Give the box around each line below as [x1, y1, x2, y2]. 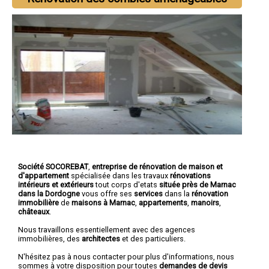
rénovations [170, 171, 211, 180]
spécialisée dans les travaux [69, 171, 170, 180]
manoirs [191, 198, 219, 207]
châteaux [18, 207, 49, 216]
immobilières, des [18, 234, 82, 243]
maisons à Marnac [71, 198, 135, 207]
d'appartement [18, 171, 69, 180]
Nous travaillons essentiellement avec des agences [18, 225, 195, 234]
